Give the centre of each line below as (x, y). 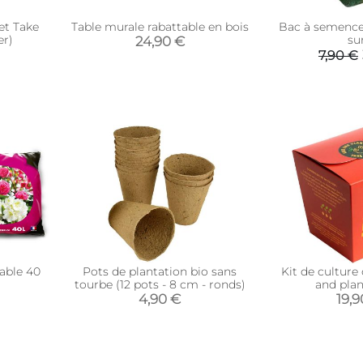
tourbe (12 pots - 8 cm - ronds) (160, 284)
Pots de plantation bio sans (160, 271)
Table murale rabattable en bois (160, 27)
